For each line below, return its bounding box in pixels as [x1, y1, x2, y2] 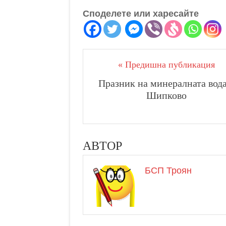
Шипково [146, 89, 187, 101]
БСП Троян [145, 165, 192, 176]
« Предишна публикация [118, 59, 215, 70]
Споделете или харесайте [83, 8, 199, 19]
